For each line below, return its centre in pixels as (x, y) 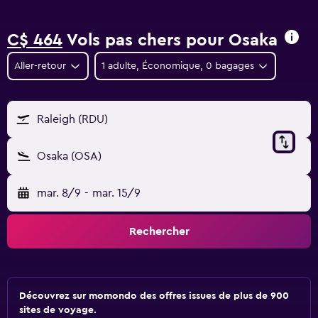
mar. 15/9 (116, 193)
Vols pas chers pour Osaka (170, 40)
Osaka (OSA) (69, 156)
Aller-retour (40, 66)
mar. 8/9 (59, 193)
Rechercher (159, 231)
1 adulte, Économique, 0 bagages (177, 66)
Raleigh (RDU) (72, 119)
